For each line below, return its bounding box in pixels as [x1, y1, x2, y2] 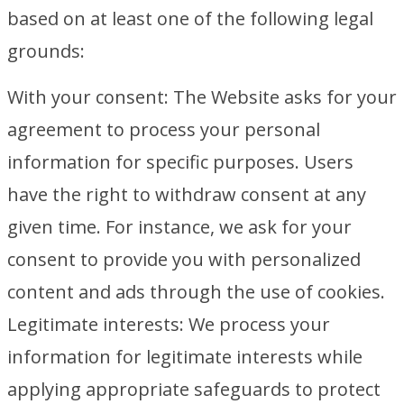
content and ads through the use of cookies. [7, 280, 385, 304]
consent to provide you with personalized [7, 247, 361, 271]
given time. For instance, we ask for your [7, 215, 352, 239]
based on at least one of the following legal [7, 6, 373, 31]
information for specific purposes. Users [7, 150, 353, 174]
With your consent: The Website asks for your [7, 85, 397, 109]
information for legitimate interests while [7, 344, 363, 369]
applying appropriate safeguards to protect [7, 377, 381, 401]
